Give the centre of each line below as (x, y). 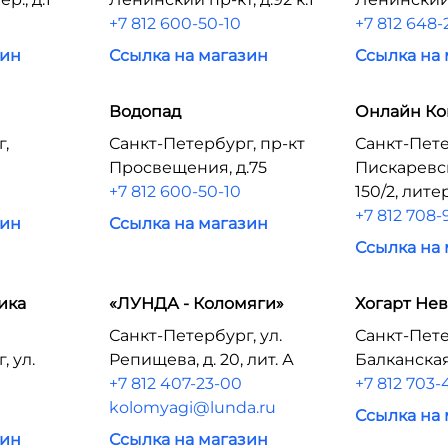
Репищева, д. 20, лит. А (201, 359)
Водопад (144, 111)
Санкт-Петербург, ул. (195, 335)
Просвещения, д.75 (187, 167)
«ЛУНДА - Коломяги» (196, 303)
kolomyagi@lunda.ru (192, 407)
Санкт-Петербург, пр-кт (206, 143)
